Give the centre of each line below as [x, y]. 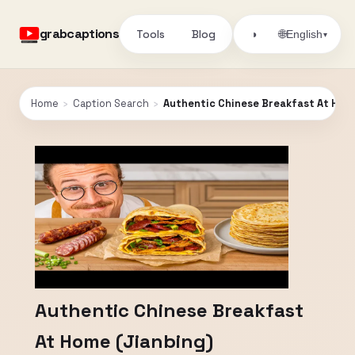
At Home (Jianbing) [124, 341]
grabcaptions [80, 34]
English [305, 34]
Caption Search [111, 103]
